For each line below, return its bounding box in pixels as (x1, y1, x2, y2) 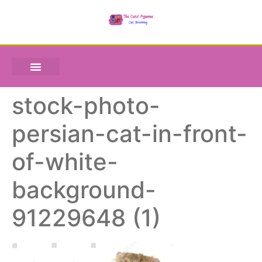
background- (12, 175, 156, 205)
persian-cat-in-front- (12, 119, 247, 149)
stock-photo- (12, 91, 160, 120)
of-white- (12, 147, 118, 177)
